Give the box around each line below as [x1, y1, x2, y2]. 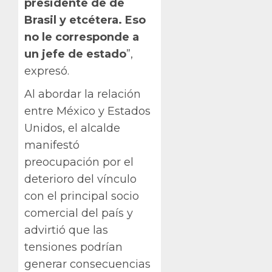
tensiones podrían [24, 240, 123, 254]
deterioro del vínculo [24, 172, 137, 186]
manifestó [24, 138, 80, 152]
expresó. [24, 64, 69, 78]
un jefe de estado [24, 47, 126, 61]
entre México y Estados [24, 104, 151, 118]
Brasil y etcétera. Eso [24, 13, 146, 27]
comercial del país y [24, 206, 133, 220]
